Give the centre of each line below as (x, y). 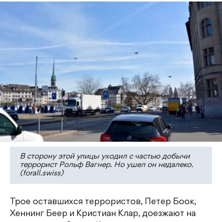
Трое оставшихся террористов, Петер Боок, (103, 202)
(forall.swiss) (42, 174)
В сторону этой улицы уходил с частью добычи (105, 157)
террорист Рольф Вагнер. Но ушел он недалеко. (107, 165)
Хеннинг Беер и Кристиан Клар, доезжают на (103, 214)
